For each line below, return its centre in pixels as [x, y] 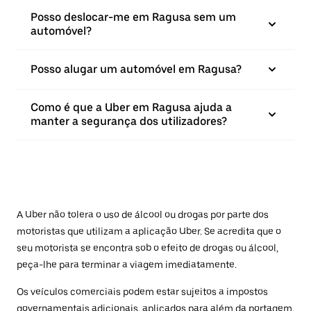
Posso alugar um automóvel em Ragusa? [136, 69]
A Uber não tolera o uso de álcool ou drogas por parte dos [143, 215]
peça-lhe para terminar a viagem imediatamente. [127, 265]
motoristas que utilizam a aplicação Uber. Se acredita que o [149, 232]
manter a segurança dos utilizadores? [129, 121]
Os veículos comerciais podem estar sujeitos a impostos [142, 292]
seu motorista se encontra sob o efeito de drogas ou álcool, [148, 248]
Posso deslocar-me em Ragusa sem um [133, 17]
